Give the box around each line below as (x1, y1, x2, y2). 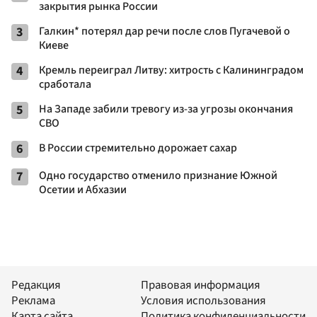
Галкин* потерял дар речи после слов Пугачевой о (39, 23, 290, 39)
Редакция (11, 277, 61, 294)
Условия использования (141, 292, 266, 310)
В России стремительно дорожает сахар (39, 139, 237, 156)
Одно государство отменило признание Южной (39, 167, 277, 183)
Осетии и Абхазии (39, 181, 127, 197)
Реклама (11, 292, 55, 310)
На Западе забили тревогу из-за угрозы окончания (39, 100, 293, 117)
